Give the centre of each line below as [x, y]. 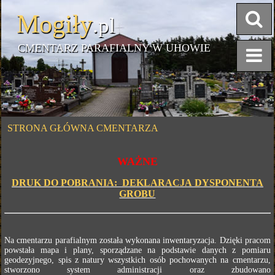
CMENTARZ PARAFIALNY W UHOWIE [114, 48]
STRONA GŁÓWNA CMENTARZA [83, 128]
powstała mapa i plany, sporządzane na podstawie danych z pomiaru [137, 250]
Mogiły [55, 24]
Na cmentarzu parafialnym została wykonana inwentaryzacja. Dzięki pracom [137, 240]
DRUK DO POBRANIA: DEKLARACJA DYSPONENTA [137, 183]
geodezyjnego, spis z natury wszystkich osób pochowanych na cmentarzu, [137, 260]
